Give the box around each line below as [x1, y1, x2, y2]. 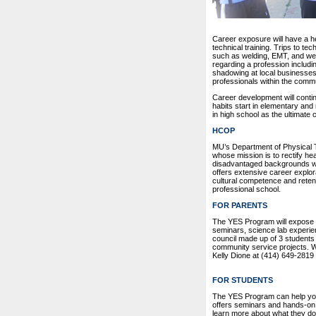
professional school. [212, 185, 281, 193]
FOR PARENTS [212, 201, 267, 209]
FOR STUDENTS [212, 276, 273, 284]
